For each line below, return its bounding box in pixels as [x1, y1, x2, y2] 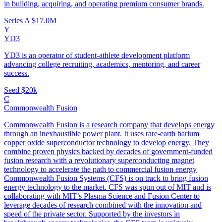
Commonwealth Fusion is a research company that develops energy [4, 120, 215, 129]
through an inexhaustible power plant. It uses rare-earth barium [4, 129, 199, 138]
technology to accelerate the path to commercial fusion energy [4, 165, 197, 174]
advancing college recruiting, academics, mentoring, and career [4, 60, 200, 69]
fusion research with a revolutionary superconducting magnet [4, 156, 194, 165]
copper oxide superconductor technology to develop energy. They [4, 138, 209, 147]
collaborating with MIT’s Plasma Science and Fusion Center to [4, 192, 200, 201]
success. [4, 69, 29, 78]
